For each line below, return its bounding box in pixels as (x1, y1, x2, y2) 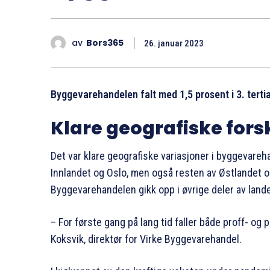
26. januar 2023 (144, 37, 204, 49)
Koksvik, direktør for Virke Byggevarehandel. (51, 232, 242, 245)
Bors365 (86, 37, 124, 49)
